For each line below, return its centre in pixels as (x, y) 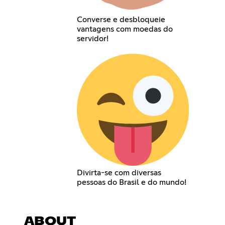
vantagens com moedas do (125, 29)
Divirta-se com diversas (119, 173)
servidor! (92, 39)
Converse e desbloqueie (121, 20)
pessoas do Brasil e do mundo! (131, 182)
